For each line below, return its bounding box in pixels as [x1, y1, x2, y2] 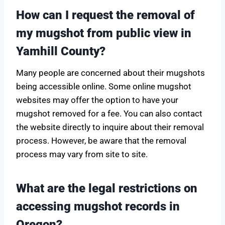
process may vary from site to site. [16, 149, 148, 159]
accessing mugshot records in [16, 199, 180, 213]
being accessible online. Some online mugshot [16, 81, 191, 91]
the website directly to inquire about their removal [16, 122, 204, 132]
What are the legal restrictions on [16, 181, 197, 195]
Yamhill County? [16, 44, 105, 58]
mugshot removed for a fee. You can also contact [16, 108, 202, 119]
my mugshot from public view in [16, 26, 191, 40]
